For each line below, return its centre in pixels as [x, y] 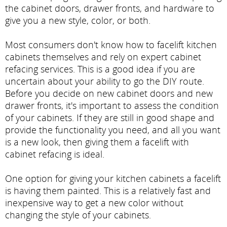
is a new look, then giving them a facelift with [97, 142]
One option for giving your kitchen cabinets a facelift [113, 178]
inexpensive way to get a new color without [94, 202]
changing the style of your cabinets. [78, 215]
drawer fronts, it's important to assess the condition [112, 105]
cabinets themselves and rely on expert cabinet [103, 56]
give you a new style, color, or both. [78, 20]
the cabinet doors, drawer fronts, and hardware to [110, 8]
